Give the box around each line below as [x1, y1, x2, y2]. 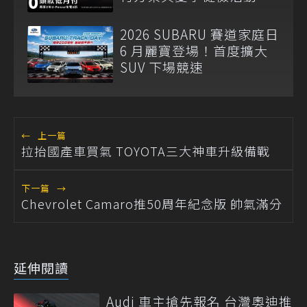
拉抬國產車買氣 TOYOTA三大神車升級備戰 [21, 141, 270, 160]
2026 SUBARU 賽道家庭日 [120, 24, 279, 43]
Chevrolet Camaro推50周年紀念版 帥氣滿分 [21, 194, 282, 212]
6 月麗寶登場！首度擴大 [120, 40, 268, 60]
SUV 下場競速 [120, 57, 204, 76]
